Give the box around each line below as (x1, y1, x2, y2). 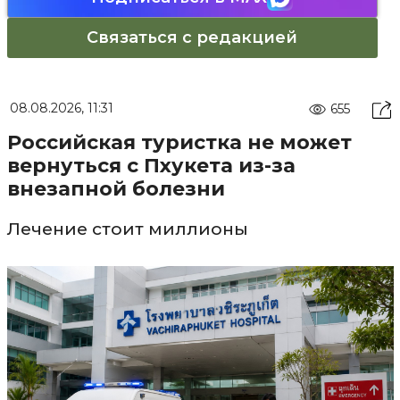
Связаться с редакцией (87, 27, 297, 47)
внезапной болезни (6, 176, 225, 201)
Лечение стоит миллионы (6, 218, 248, 239)
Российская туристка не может (6, 129, 352, 154)
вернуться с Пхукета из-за (6, 153, 296, 178)
